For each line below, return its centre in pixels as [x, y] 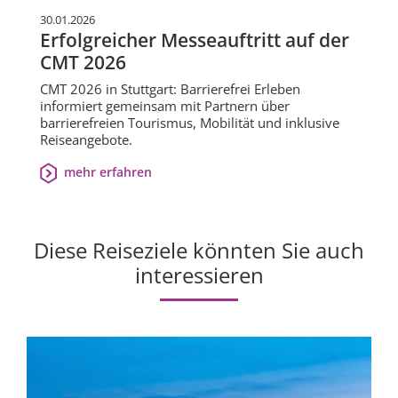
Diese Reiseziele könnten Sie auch [199, 250]
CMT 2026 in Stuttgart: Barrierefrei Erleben [170, 88]
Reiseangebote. [86, 139]
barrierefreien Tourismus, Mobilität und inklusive [190, 122]
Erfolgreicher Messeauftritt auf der [195, 40]
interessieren [199, 275]
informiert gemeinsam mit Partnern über [165, 105]
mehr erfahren [107, 171]
